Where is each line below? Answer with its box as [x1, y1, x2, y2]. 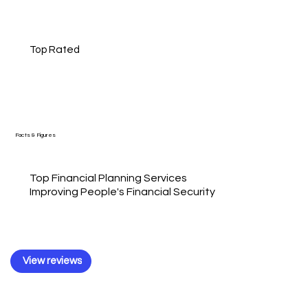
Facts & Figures [15, 131, 56, 138]
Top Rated [29, 43, 80, 55]
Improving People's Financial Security [29, 186, 215, 197]
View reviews [23, 256, 82, 267]
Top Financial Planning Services [29, 172, 187, 184]
